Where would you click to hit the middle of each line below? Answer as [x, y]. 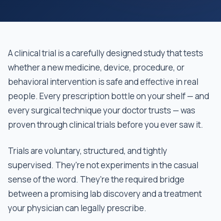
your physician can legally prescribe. [77, 208]
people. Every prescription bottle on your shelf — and [109, 96]
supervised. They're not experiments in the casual [103, 165]
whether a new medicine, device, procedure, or [96, 67]
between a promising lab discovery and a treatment [105, 194]
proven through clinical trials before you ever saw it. [106, 125]
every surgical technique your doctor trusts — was [102, 110]
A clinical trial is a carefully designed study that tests [106, 53]
